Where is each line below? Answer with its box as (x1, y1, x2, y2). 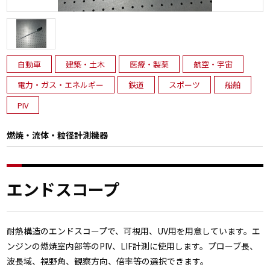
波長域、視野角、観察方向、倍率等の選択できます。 (7, 255, 209, 267)
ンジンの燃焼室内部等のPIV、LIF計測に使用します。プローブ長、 (7, 240, 259, 252)
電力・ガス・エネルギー (17, 79, 104, 90)
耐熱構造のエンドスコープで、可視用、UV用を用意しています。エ (7, 225, 261, 237)
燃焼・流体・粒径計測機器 (7, 129, 108, 141)
